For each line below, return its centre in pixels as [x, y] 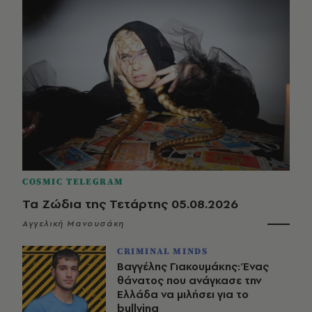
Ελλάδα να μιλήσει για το [183, 294]
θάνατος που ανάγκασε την [189, 280]
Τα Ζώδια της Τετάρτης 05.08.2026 [130, 203]
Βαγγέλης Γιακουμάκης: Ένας [193, 266]
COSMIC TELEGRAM [73, 181]
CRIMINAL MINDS [163, 251]
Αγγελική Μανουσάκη [73, 223]
